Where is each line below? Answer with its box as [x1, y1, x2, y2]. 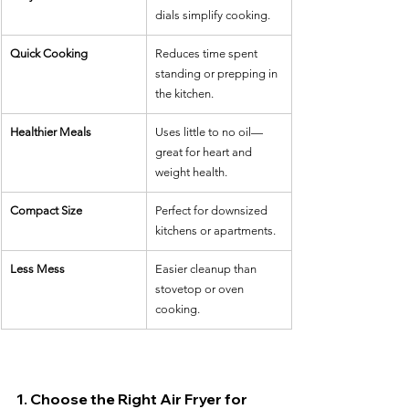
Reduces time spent [155, 47, 260, 61]
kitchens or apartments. [155, 224, 276, 238]
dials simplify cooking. [155, 8, 270, 23]
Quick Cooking [10, 47, 88, 61]
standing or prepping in [155, 67, 280, 81]
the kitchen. [155, 87, 214, 101]
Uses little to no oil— [155, 125, 263, 140]
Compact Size [10, 204, 82, 218]
